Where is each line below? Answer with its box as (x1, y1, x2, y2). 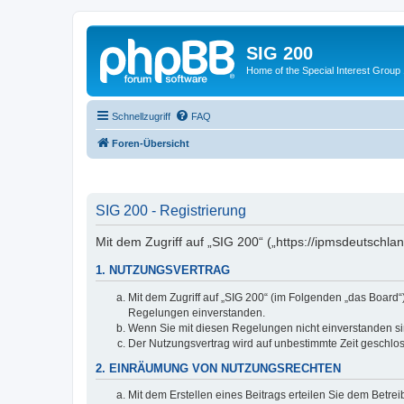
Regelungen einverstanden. (128, 306, 265, 319)
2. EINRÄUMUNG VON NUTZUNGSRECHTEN (96, 362, 341, 375)
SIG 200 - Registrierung (96, 203, 246, 218)
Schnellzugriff (112, 110, 170, 122)
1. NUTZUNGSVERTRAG (96, 264, 230, 278)
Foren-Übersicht (112, 137, 189, 149)
